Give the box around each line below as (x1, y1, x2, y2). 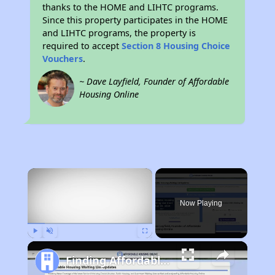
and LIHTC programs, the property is (42, 26, 196, 39)
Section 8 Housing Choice (122, 39, 231, 52)
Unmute (49, 241, 68, 247)
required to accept (42, 39, 122, 52)
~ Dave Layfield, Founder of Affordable (79, 75, 230, 87)
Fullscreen (144, 241, 168, 247)
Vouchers (42, 52, 83, 64)
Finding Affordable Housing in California (160, 252, 169, 268)
